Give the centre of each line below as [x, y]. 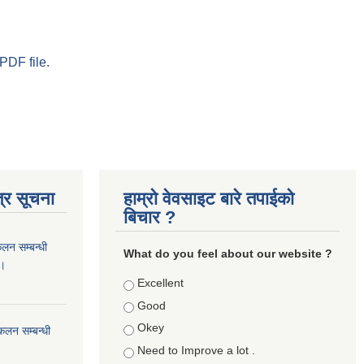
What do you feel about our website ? [227, 253]
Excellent [160, 283]
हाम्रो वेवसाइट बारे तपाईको [209, 199]
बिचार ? [149, 217]
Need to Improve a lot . [196, 350]
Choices [146, 283]
